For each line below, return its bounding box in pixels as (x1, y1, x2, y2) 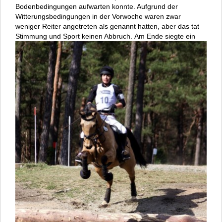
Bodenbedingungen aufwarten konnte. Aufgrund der (15, 2, 178, 11)
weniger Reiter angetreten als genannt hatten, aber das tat (15, 22, 199, 31)
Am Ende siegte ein (134, 32, 195, 41)
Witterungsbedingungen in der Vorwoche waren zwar (15, 12, 181, 21)
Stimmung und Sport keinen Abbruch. (15, 32, 134, 41)
